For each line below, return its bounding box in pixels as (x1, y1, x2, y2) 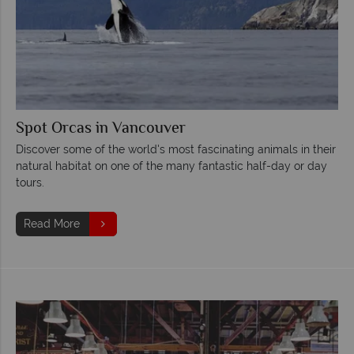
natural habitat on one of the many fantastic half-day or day (16, 159, 327, 172)
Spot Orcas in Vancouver (16, 116, 186, 141)
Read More (24, 217, 80, 230)
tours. (16, 175, 44, 189)
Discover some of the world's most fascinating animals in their (16, 142, 336, 156)
